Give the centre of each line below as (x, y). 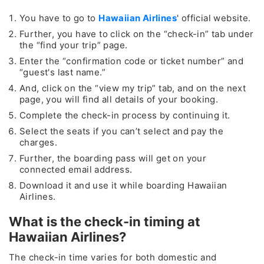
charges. (39, 142)
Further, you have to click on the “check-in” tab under (137, 34)
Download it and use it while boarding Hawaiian (123, 185)
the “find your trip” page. (74, 45)
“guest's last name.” (62, 72)
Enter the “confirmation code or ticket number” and (131, 61)
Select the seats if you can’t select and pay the (122, 131)
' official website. (214, 18)
